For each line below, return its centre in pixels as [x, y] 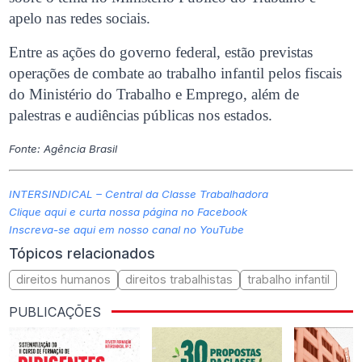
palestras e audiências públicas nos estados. [141, 115]
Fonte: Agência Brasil [63, 148]
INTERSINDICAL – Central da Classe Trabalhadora [139, 194]
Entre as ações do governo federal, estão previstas [161, 52]
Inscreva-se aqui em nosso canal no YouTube [127, 229]
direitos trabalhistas [179, 280]
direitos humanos [64, 280]
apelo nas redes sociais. [80, 18]
